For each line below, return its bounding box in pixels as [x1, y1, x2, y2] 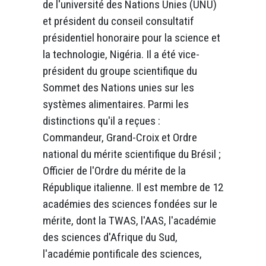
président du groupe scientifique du [43, 64, 197, 78]
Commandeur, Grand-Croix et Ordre [43, 130, 197, 144]
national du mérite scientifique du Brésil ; [43, 147, 221, 161]
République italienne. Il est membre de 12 [43, 180, 223, 194]
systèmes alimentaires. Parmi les [43, 97, 189, 111]
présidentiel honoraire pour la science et [43, 30, 220, 45]
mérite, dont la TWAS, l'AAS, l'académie [43, 213, 216, 227]
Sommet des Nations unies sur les [43, 80, 194, 94]
